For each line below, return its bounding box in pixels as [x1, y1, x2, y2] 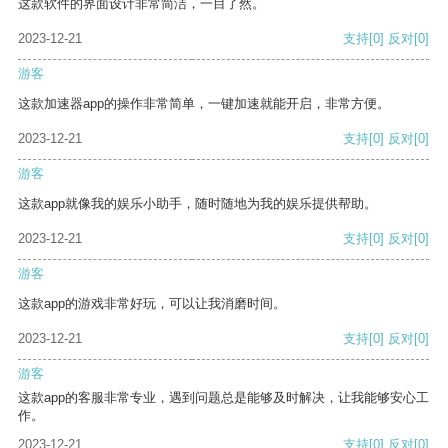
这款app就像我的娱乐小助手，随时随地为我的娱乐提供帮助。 [18, 196, 377, 212]
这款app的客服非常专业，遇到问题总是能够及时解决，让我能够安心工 [18, 390, 429, 406]
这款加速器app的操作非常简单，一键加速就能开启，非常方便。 [18, 96, 390, 112]
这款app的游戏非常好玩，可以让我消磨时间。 [18, 296, 286, 312]
